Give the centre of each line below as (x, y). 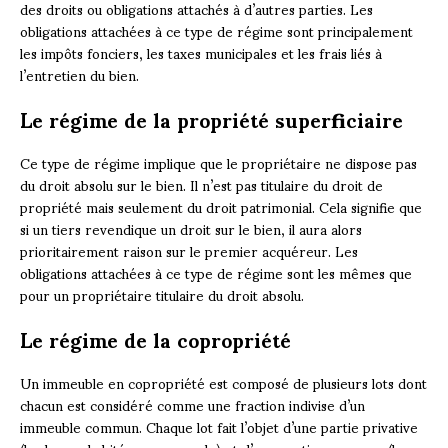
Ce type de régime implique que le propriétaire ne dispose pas (218, 162)
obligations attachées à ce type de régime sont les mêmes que (216, 272)
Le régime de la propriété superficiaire (211, 118)
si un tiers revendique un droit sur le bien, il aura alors (191, 228)
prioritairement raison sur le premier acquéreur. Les (189, 250)
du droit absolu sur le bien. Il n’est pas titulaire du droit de (201, 184)
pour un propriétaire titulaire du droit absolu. (162, 294)
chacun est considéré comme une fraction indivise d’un (192, 404)
